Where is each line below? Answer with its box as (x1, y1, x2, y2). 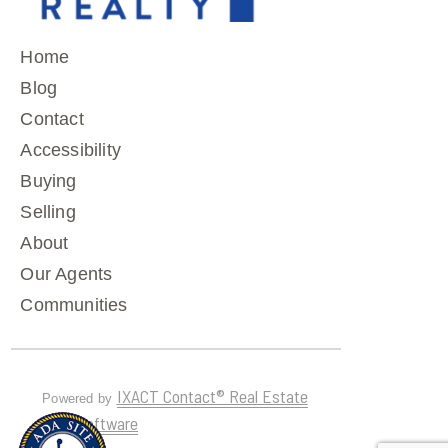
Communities (20, 295, 128, 316)
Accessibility (20, 140, 122, 161)
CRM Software (42, 412, 139, 435)
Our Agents (20, 264, 114, 285)
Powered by (42, 391, 117, 407)
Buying (20, 171, 77, 192)
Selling (20, 202, 76, 223)
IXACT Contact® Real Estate (116, 385, 308, 408)
